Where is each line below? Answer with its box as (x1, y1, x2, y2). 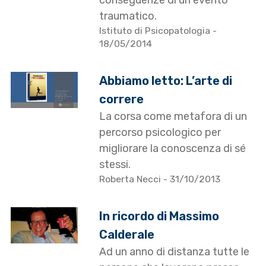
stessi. (99, 158, 131, 172)
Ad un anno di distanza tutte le (99, 245, 250, 259)
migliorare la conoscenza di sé (99, 142, 246, 156)
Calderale (99, 227, 155, 242)
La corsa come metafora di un (99, 110, 248, 123)
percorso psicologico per (99, 126, 221, 140)
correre (99, 92, 144, 107)
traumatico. (99, 9, 157, 23)
